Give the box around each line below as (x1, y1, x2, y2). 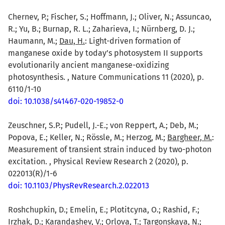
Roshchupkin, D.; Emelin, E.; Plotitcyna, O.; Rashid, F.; (8, 204, 199, 214)
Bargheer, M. (167, 132, 212, 142)
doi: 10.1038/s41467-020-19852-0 (8, 96, 124, 106)
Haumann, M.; (8, 36, 59, 46)
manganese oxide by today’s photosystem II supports (8, 48, 202, 58)
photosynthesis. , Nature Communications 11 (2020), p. (8, 72, 204, 82)
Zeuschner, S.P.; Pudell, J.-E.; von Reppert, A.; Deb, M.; (8, 120, 198, 130)
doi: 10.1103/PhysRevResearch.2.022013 (8, 180, 149, 190)
